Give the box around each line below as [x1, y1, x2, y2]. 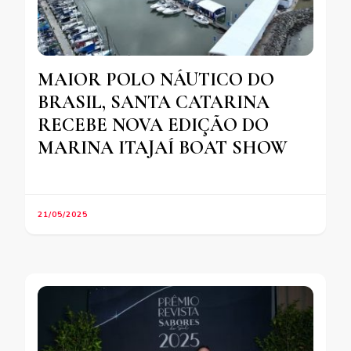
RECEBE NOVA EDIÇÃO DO [38, 114, 269, 137]
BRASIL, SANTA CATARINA [38, 91, 270, 114]
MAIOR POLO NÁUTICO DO [38, 68, 274, 92]
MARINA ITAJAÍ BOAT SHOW [38, 136, 288, 160]
